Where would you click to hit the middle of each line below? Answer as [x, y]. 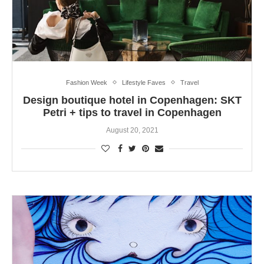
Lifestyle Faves [143, 82]
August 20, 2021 [132, 130]
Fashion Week [86, 82]
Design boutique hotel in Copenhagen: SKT [132, 100]
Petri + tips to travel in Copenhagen [132, 112]
